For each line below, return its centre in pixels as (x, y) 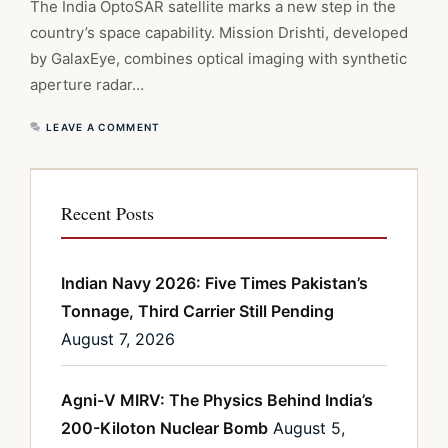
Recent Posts (107, 213)
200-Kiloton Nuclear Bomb (164, 428)
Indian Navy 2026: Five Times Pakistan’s (214, 283)
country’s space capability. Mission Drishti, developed (219, 33)
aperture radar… (87, 85)
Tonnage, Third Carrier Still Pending (197, 311)
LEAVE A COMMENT (103, 127)
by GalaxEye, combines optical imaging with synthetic (218, 59)
